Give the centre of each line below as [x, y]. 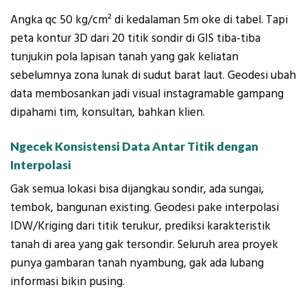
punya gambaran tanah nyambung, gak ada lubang [137, 263]
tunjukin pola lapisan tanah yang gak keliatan [124, 57]
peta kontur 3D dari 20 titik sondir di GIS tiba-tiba [135, 38]
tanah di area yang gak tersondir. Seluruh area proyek [144, 245]
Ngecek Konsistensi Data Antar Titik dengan [134, 147]
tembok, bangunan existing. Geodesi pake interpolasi [145, 208]
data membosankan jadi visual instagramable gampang [147, 94]
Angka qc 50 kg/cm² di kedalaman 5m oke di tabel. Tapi [149, 20]
